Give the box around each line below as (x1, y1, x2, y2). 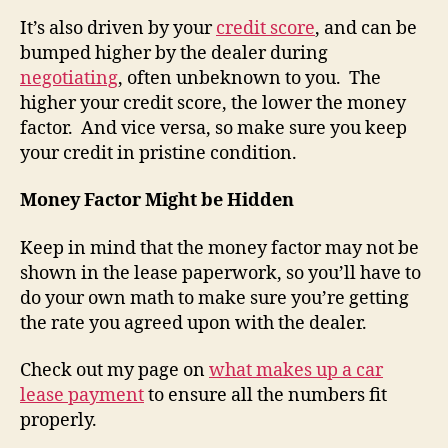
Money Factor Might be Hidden (20, 189, 294, 212)
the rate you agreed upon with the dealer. (20, 311, 367, 335)
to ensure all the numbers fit (144, 384, 387, 407)
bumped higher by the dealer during (20, 41, 328, 65)
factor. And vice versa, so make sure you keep (20, 116, 407, 140)
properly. (20, 409, 97, 432)
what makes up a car (209, 359, 383, 382)
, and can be (315, 16, 417, 40)
